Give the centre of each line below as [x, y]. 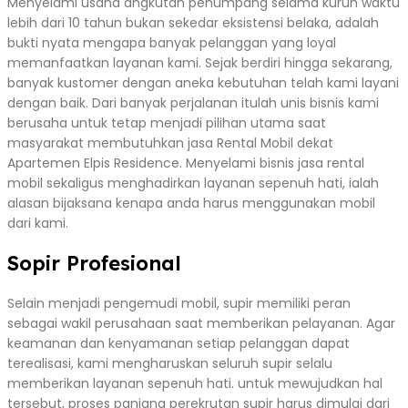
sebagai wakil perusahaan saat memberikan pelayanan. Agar [201, 323]
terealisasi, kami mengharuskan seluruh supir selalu [170, 363]
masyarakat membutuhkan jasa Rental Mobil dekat [170, 143]
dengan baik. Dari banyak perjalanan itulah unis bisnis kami [193, 102]
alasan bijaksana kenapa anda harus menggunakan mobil [191, 203]
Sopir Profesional [94, 263]
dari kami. [38, 223]
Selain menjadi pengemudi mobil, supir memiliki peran [179, 303]
